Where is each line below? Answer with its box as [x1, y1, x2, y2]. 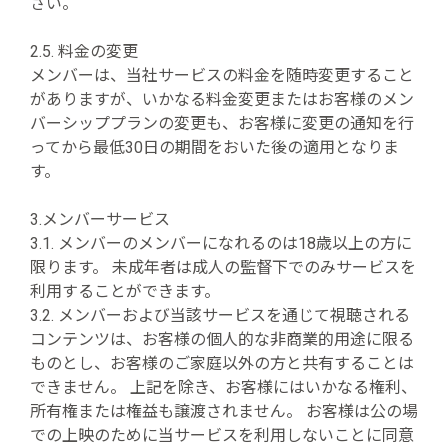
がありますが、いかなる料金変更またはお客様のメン [30, 90, 414, 109]
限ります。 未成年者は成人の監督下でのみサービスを [30, 258, 416, 277]
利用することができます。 [30, 282, 220, 301]
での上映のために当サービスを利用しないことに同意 [30, 426, 414, 445]
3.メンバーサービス [30, 210, 170, 229]
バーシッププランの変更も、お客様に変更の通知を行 [30, 114, 414, 133]
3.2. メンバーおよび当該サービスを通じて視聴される [30, 306, 410, 325]
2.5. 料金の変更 [30, 42, 138, 61]
